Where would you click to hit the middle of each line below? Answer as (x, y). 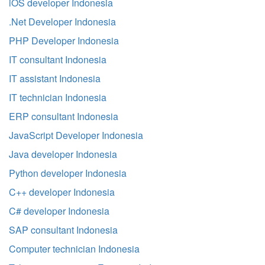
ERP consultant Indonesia (64, 116)
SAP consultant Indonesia (63, 230)
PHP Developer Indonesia (64, 41)
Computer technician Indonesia (74, 249)
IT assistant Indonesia (55, 78)
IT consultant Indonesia (58, 59)
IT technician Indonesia (58, 97)
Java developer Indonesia (63, 154)
